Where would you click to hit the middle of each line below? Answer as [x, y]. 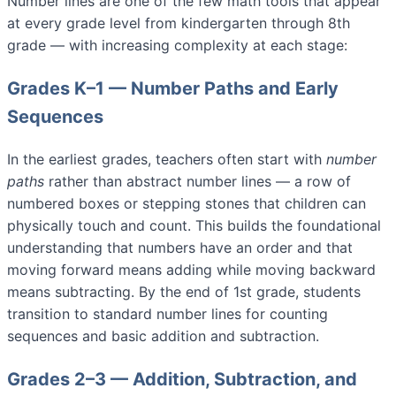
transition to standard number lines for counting [168, 314]
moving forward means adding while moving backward [191, 270]
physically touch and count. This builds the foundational [194, 226]
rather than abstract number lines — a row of [198, 182]
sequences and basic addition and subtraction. [163, 336]
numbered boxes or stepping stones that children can [187, 204]
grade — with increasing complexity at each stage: [177, 46]
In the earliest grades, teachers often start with [167, 160]
